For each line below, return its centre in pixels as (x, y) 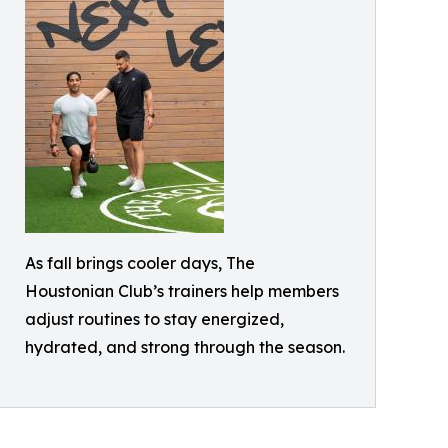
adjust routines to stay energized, (154, 319)
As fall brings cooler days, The (140, 263)
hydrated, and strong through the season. (185, 347)
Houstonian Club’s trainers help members (182, 291)
